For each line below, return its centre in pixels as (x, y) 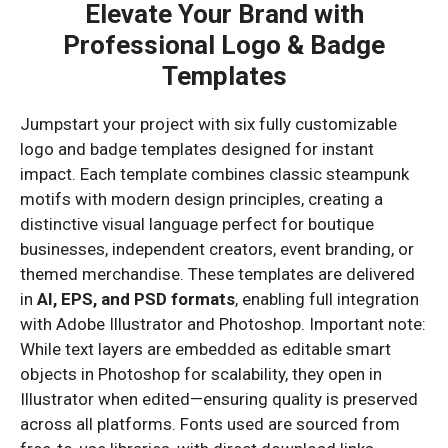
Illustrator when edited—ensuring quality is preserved (219, 399)
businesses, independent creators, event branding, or (217, 249)
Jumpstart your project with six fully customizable (208, 124)
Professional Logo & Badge (224, 45)
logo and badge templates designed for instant (197, 149)
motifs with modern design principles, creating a (201, 199)
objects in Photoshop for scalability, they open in (201, 374)
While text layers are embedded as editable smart (205, 349)
